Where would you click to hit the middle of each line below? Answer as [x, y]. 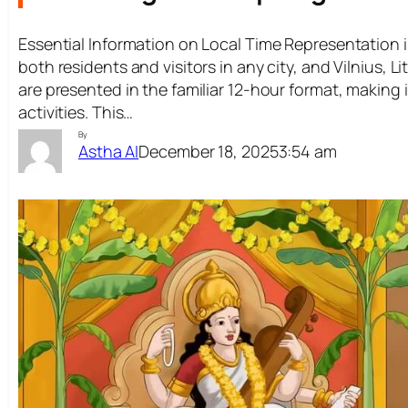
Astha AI [109, 152]
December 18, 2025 [209, 151]
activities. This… [76, 112]
